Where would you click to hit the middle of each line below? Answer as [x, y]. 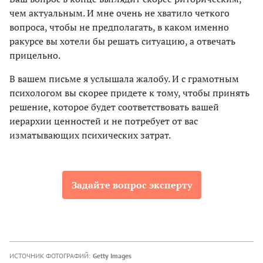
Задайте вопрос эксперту [131, 185]
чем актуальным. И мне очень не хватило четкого [119, 13]
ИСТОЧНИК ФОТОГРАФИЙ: [50, 256]
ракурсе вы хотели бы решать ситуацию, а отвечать [122, 41]
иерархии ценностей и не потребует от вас [104, 121]
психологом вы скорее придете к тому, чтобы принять [129, 93]
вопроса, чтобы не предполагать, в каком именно [119, 27]
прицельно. [35, 55]
